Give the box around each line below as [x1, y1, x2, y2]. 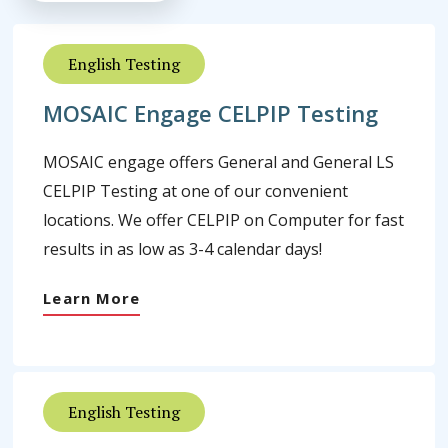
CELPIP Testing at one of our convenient [43, 179, 349, 202]
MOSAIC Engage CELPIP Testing [43, 97, 379, 128]
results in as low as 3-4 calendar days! [43, 237, 323, 260]
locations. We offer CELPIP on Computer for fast [43, 208, 405, 231]
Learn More [43, 287, 141, 308]
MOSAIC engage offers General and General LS [43, 150, 395, 173]
